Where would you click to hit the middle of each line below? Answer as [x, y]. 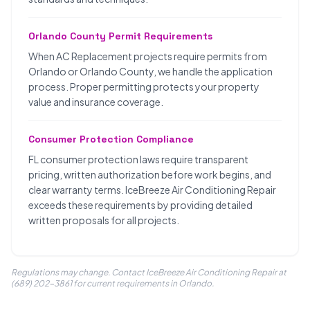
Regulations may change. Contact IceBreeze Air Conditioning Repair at [149, 272]
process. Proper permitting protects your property [144, 86]
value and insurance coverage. [96, 102]
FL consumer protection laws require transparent [138, 159]
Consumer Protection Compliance [111, 139]
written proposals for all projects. [104, 220]
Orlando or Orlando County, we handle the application [151, 71]
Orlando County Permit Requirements [120, 36]
